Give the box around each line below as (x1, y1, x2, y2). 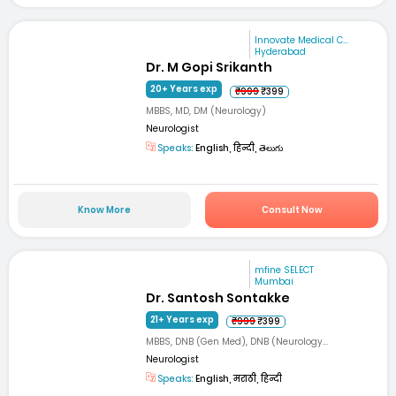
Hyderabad (255, 44, 307, 58)
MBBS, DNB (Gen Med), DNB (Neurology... (146, 334, 329, 348)
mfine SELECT (255, 263, 315, 278)
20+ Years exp (150, 82, 218, 96)
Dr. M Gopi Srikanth (146, 57, 273, 76)
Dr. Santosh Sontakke (146, 288, 291, 307)
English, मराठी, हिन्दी (194, 371, 283, 385)
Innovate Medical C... (255, 33, 349, 47)
